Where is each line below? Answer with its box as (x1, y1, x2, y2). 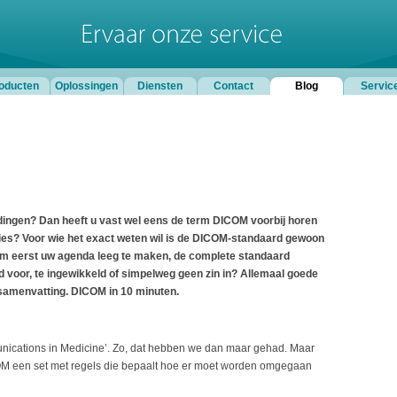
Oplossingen (55, 80, 118, 92)
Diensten (137, 80, 183, 92)
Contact (214, 80, 253, 92)
